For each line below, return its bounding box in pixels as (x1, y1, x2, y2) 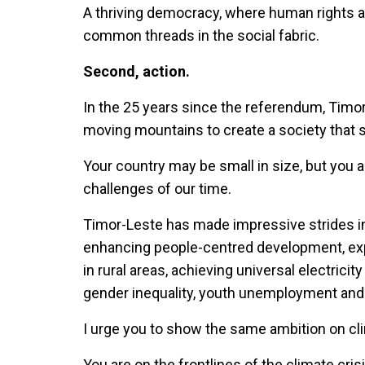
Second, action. (83, 63, 190, 81)
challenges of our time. (83, 180, 231, 198)
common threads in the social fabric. (83, 27, 319, 45)
